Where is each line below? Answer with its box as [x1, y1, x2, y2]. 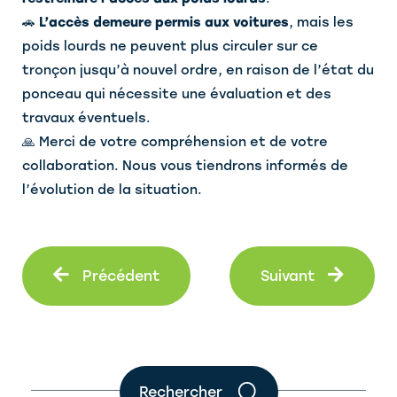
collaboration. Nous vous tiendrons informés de [22, 158, 348, 175]
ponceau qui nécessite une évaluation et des [22, 86, 331, 103]
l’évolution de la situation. [22, 182, 202, 198]
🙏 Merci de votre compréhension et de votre [22, 134, 328, 151]
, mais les [289, 14, 354, 31]
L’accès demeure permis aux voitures [39, 14, 289, 31]
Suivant [261, 268, 315, 285]
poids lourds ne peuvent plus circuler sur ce [22, 38, 318, 55]
